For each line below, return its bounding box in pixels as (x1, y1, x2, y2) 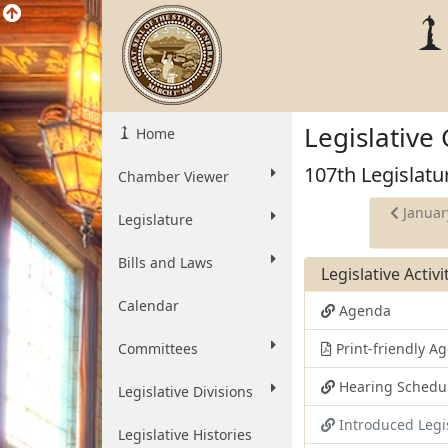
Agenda (335, 301, 391, 320)
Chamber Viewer (118, 167, 229, 186)
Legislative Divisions (118, 382, 253, 401)
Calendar (118, 296, 179, 315)
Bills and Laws (118, 253, 213, 272)
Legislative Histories (118, 425, 252, 444)
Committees (118, 339, 198, 358)
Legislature (118, 210, 193, 229)
